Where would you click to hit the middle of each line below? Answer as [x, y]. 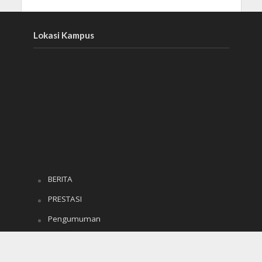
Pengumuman [74, 218]
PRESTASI [65, 199]
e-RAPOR [64, 238]
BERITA [60, 179]
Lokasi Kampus [63, 35]
